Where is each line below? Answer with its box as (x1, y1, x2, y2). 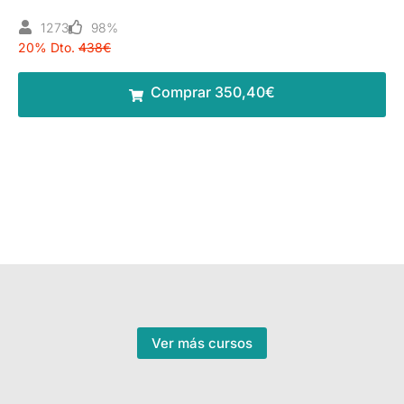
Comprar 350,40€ (151, 82, 275, 101)
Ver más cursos (151, 335, 252, 353)
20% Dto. (18, 39, 75, 55)
